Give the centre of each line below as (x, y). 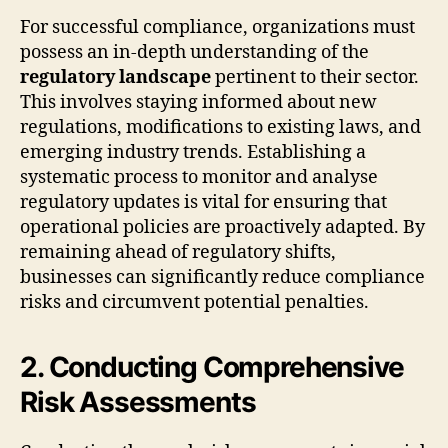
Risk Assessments (138, 401)
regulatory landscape (115, 77)
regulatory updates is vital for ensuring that (203, 202)
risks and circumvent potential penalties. (194, 302)
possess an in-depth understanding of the (194, 52)
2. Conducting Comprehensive (212, 366)
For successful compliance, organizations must (217, 27)
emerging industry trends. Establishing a (193, 152)
